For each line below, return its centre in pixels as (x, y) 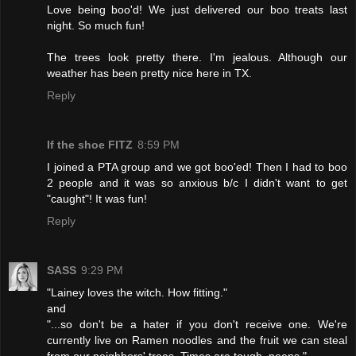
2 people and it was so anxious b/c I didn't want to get (197, 183)
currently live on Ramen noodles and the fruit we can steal (197, 341)
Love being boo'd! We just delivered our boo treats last (197, 10)
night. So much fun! (96, 26)
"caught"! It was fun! (97, 199)
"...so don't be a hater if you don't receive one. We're (197, 325)
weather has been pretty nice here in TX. (149, 74)
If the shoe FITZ (90, 145)
